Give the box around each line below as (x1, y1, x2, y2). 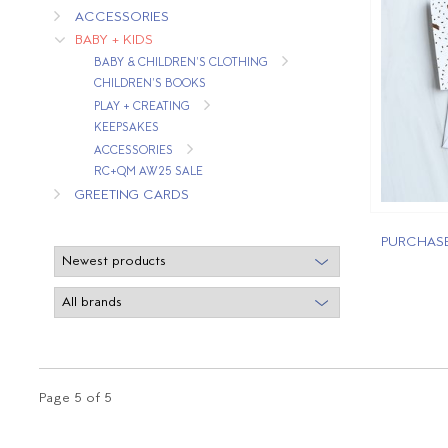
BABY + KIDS (74, 32, 153, 49)
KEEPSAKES (93, 121, 159, 135)
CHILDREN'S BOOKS (93, 77, 206, 91)
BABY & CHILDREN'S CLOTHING (93, 56, 268, 70)
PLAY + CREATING (93, 100, 190, 114)
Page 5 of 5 (38, 390, 112, 407)
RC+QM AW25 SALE (93, 165, 203, 179)
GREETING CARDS (74, 187, 189, 204)
